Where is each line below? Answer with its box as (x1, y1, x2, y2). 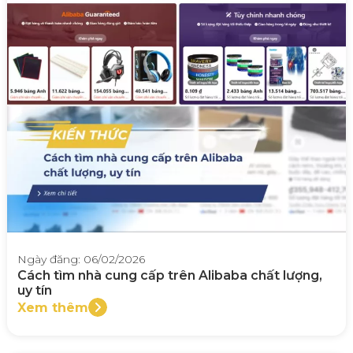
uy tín (17, 283, 52, 299)
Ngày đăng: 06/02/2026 (17, 252, 145, 267)
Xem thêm (17, 299, 88, 315)
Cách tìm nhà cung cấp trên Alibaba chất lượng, (17, 268, 322, 284)
